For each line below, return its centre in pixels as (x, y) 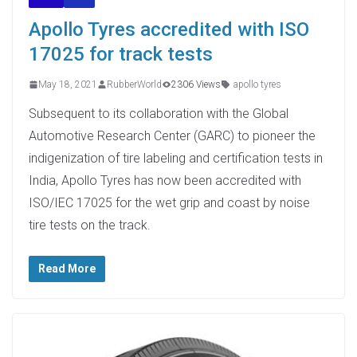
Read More (67, 268)
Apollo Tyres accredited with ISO (169, 29)
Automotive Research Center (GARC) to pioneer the (172, 135)
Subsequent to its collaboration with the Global (159, 113)
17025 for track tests (121, 54)
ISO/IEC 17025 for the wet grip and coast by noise (169, 202)
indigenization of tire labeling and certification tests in (176, 158)
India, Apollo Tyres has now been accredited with (165, 180)
